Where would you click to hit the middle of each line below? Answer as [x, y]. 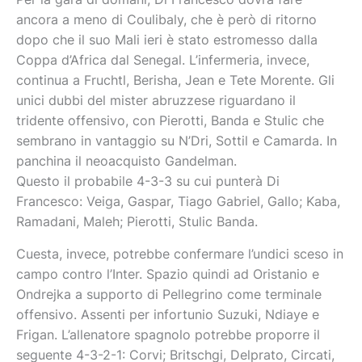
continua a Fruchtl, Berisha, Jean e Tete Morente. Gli [175, 80]
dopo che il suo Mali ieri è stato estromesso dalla [167, 40]
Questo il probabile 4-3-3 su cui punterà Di [148, 181]
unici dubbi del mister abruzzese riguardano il [156, 100]
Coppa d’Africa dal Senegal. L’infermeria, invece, [163, 60]
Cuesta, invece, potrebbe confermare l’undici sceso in [180, 255]
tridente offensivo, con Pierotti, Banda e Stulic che [170, 120]
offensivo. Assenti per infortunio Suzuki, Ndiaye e [168, 315]
